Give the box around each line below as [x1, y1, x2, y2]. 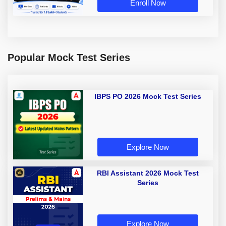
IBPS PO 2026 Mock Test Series [94, 92, 201, 101]
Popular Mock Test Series [8, 52, 130, 64]
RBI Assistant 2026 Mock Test [97, 169, 199, 178]
